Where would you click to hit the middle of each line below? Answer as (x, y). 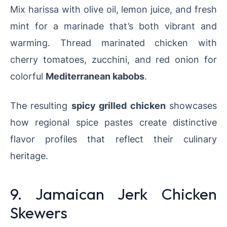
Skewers (39, 213)
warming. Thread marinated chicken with (113, 43)
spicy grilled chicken (118, 106)
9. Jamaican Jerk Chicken (113, 194)
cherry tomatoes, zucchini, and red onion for (113, 60)
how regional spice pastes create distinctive (113, 122)
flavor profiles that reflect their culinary (113, 139)
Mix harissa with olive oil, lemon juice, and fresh (113, 9)
